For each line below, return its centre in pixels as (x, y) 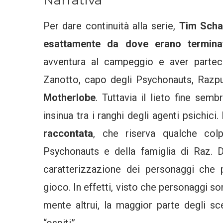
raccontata (68, 133)
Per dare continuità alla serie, (111, 26)
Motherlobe (69, 97)
